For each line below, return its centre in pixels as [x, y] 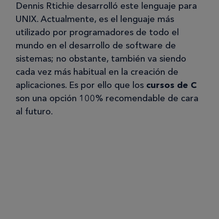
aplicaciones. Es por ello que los [81, 85]
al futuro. [34, 111]
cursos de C [171, 85]
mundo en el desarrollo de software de [96, 45]
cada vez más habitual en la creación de [97, 72]
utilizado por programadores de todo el [97, 32]
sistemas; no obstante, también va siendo [101, 58]
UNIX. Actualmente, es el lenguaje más [95, 19]
